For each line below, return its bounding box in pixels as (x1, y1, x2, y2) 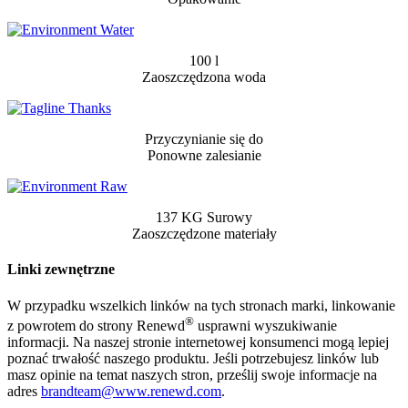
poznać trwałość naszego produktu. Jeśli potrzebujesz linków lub (7, 351, 379, 367)
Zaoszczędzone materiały (131, 226, 277, 242)
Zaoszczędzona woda (142, 69, 266, 86)
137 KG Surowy (156, 209, 252, 226)
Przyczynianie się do (145, 131, 263, 148)
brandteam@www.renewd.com (41, 383, 221, 400)
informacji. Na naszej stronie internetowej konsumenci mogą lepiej (7, 334, 389, 351)
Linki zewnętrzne (7, 261, 115, 278)
